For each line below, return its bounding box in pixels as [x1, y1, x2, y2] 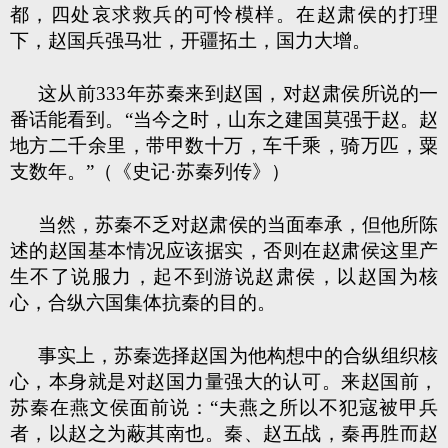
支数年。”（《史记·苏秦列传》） [10, 161, 290, 182]
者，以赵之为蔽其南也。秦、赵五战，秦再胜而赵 [10, 423, 438, 444]
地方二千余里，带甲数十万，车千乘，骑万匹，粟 [10, 135, 438, 156]
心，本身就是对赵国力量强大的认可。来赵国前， [10, 371, 438, 392]
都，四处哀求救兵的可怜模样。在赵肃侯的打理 [10, 4, 438, 25]
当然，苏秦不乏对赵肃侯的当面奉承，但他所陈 [38, 214, 438, 235]
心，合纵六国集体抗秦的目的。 [10, 292, 276, 313]
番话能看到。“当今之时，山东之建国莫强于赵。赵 [10, 109, 438, 130]
